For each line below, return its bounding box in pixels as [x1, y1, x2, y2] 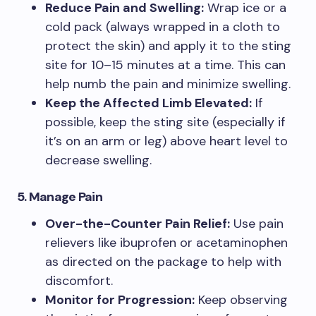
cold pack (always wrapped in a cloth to [45, 18, 280, 36]
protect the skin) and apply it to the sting [45, 37, 291, 55]
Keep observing [195, 291, 288, 309]
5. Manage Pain [17, 188, 102, 206]
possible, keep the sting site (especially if [45, 114, 285, 131]
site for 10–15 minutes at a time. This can [45, 56, 286, 74]
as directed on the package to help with [45, 253, 281, 271]
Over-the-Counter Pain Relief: [45, 215, 230, 233]
